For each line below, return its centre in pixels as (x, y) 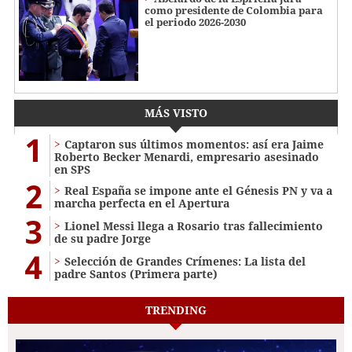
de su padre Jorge (103, 238)
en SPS (72, 169)
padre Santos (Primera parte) (136, 273)
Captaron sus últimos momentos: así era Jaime (194, 144)
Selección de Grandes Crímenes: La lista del (185, 261)
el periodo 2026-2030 (195, 22)
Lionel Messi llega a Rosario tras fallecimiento (194, 225)
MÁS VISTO (176, 112)
